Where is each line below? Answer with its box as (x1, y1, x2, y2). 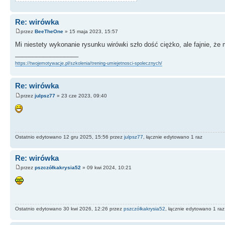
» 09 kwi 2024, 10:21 (81, 165, 132, 171)
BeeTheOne (35, 29, 63, 35)
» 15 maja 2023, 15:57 (63, 29, 118, 35)
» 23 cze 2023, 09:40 (55, 92, 107, 98)
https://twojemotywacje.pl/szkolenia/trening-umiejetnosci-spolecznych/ (15, 61, 162, 66)
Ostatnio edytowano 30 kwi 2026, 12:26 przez (15, 206, 124, 212)
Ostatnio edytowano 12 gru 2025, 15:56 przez (15, 134, 124, 140)
